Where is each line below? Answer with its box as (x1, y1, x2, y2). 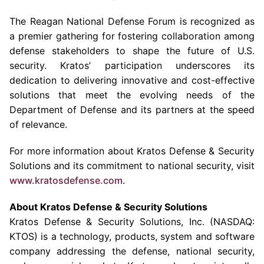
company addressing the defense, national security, (9, 245, 255, 257)
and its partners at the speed (117, 104, 255, 115)
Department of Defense (9, 104, 117, 115)
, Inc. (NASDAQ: (181, 216, 255, 227)
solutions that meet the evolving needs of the (9, 89, 255, 101)
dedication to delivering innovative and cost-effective (9, 74, 255, 86)
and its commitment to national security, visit (51, 160, 255, 171)
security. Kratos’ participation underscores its (9, 60, 255, 71)
